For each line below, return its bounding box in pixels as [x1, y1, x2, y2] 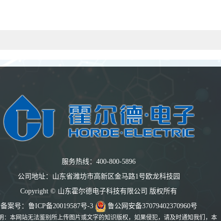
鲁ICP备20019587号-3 [28, 202, 93, 210]
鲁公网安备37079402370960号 [107, 202, 197, 210]
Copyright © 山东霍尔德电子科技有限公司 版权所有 [20, 187, 177, 195]
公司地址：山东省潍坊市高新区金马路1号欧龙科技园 [17, 172, 180, 180]
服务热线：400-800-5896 [62, 157, 136, 165]
